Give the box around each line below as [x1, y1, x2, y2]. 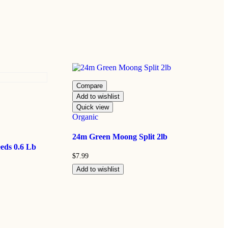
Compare [76, 81, 103, 90]
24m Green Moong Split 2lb [72, 132, 167, 141]
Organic [72, 112, 98, 121]
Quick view [76, 103, 109, 111]
